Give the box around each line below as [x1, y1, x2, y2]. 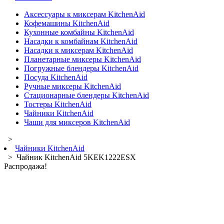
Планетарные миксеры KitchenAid [24, 54, 141, 63]
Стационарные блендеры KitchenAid [24, 90, 149, 99]
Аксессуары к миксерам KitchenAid [24, 9, 145, 18]
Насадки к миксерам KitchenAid [24, 45, 133, 54]
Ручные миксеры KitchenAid [24, 81, 121, 90]
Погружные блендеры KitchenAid [24, 63, 138, 72]
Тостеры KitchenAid [24, 99, 91, 108]
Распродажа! [4, 161, 47, 170]
